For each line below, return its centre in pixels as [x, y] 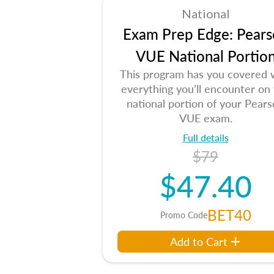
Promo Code [183, 215]
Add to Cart [199, 241]
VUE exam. [206, 118]
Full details [206, 137]
